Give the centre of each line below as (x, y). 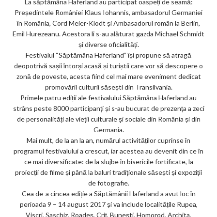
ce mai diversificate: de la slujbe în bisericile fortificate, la (108, 161)
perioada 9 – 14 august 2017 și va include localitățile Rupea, (108, 204)
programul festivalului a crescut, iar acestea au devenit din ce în (108, 151)
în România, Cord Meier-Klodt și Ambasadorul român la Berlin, (108, 23)
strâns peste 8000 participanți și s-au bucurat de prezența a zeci (108, 108)
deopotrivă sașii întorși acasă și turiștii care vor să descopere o (108, 65)
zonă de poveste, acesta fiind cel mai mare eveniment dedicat (108, 76)
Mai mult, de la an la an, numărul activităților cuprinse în (108, 140)
